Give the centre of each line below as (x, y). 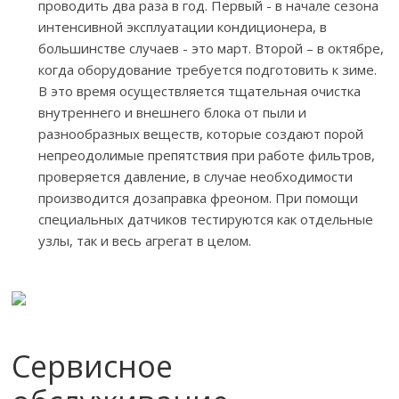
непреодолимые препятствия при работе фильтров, (207, 155)
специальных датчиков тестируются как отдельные (206, 219)
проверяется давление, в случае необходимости (196, 176)
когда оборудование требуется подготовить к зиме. (208, 69)
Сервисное (93, 366)
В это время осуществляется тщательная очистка (200, 91)
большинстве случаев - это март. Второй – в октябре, (212, 48)
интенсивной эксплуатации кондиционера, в (183, 27)
